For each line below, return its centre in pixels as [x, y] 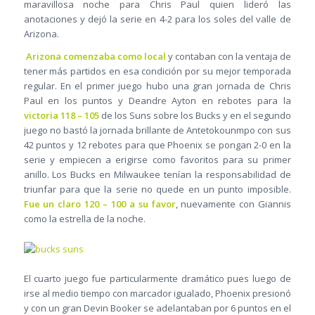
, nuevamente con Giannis [233, 204]
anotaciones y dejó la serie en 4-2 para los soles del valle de [157, 19]
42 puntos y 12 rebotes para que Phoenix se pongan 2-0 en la [157, 145]
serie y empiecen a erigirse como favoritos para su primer [157, 160]
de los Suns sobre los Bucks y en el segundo [195, 116]
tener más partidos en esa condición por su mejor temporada [157, 71]
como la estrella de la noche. [84, 219]
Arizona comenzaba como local [95, 57]
